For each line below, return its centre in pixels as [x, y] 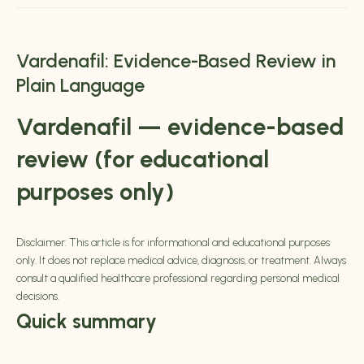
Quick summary [87, 322]
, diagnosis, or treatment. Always [272, 261]
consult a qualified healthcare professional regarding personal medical [178, 279]
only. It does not [53, 261]
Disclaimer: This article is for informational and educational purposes [173, 243]
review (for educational [143, 159]
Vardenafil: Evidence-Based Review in [176, 61]
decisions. [38, 297]
